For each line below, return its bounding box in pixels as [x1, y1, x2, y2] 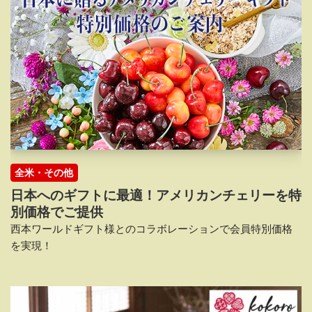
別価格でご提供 [10, 205, 103, 220]
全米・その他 [15, 166, 74, 178]
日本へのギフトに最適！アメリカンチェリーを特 [10, 188, 302, 203]
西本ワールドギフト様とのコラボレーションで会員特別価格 [10, 223, 292, 235]
